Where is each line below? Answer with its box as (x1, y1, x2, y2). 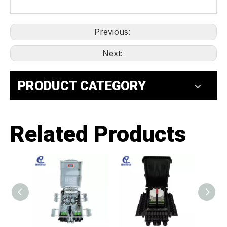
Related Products (10, 121, 186, 148)
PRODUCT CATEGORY (18, 78, 146, 94)
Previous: (94, 27, 133, 37)
